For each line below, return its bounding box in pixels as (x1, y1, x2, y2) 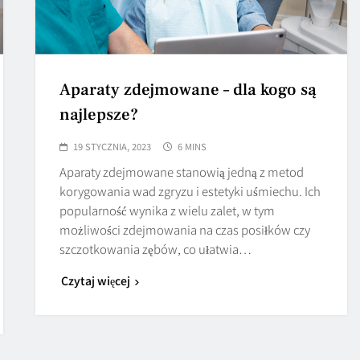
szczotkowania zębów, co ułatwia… (59, 239, 252, 257)
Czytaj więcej (61, 272, 131, 288)
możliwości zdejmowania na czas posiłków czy (59, 220, 311, 238)
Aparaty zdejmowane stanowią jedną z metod (59, 162, 305, 180)
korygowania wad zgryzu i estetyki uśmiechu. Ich (59, 182, 321, 199)
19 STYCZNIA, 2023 (73, 139, 152, 153)
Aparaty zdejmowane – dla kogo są (59, 78, 317, 100)
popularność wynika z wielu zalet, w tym (59, 201, 276, 219)
